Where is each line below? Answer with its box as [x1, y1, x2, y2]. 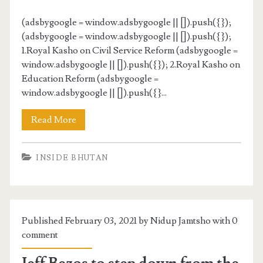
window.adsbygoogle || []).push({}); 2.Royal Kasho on [22, 59, 241, 71]
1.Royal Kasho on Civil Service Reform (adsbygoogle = [22, 45, 238, 57]
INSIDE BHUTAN [36, 153, 109, 163]
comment [22, 228, 59, 241]
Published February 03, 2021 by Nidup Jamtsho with [22, 214, 232, 227]
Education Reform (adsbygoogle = [22, 73, 159, 85]
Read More [31, 114, 76, 126]
